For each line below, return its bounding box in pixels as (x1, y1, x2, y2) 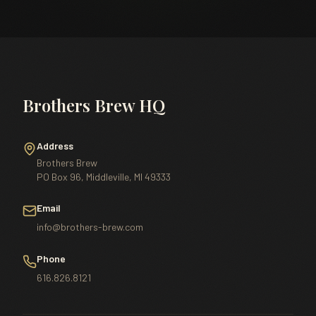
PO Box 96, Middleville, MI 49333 (37, 171, 171, 183)
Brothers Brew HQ (23, 94, 165, 116)
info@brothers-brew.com (37, 221, 143, 233)
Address (37, 140, 73, 152)
